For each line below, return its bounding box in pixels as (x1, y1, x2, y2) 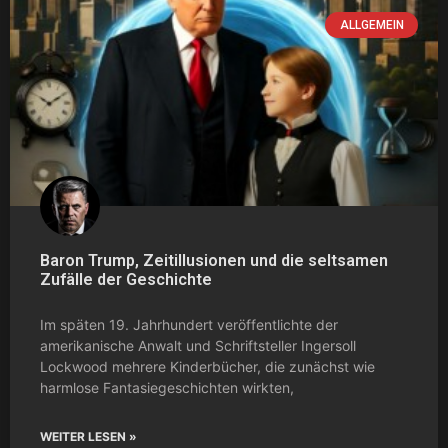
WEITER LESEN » (40, 428, 137, 444)
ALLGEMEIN (339, 17, 404, 32)
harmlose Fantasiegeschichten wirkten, (40, 378, 294, 396)
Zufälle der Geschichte (40, 269, 212, 289)
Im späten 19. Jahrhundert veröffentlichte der (40, 315, 338, 333)
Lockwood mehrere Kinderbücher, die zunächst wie (40, 357, 375, 375)
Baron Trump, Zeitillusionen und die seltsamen (40, 250, 388, 270)
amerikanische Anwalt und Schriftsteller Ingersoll (40, 336, 356, 354)
